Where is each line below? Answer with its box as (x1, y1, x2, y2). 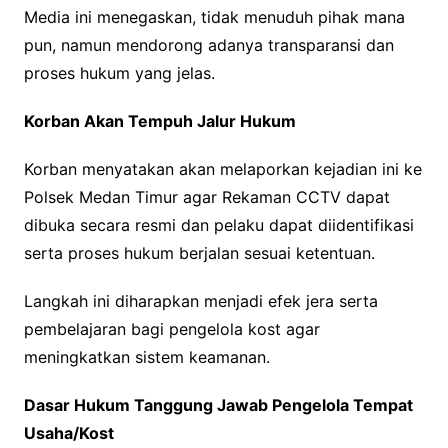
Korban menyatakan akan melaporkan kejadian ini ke (23, 159, 422, 180)
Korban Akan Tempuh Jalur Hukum (23, 111, 296, 132)
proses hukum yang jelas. (23, 63, 215, 84)
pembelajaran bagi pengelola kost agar (23, 319, 320, 340)
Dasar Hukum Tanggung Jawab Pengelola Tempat (23, 395, 413, 416)
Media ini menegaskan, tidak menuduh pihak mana (23, 7, 405, 28)
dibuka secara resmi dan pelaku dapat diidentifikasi (23, 215, 414, 236)
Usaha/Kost (23, 423, 114, 444)
